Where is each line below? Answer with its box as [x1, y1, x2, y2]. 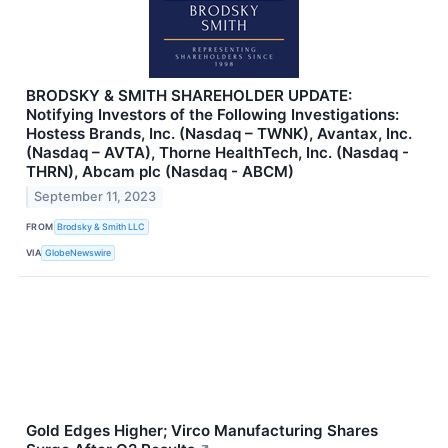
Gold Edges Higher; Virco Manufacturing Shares [26, 421, 378, 441]
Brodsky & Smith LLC [57, 220, 146, 232]
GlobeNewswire [45, 246, 112, 258]
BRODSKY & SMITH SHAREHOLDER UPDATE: [26, 85, 352, 105]
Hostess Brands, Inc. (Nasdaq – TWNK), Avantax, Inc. [26, 123, 412, 143]
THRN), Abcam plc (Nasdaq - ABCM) [26, 161, 294, 181]
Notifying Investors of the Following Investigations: [26, 104, 399, 124]
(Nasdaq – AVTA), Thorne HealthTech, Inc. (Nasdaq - [26, 142, 409, 162]
